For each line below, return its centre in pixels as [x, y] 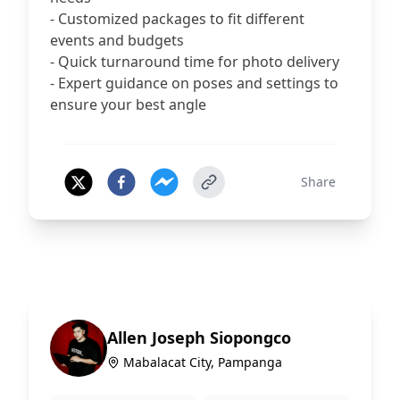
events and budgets [117, 40]
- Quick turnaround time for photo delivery [195, 62]
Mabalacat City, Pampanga [203, 362]
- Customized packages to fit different [177, 19]
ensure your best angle [128, 104]
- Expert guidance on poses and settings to [194, 83]
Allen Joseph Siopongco [199, 337]
